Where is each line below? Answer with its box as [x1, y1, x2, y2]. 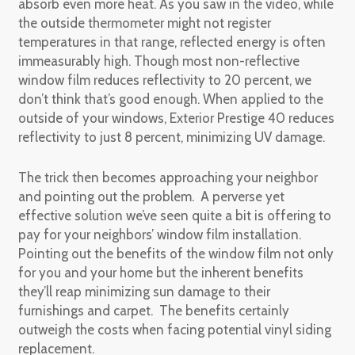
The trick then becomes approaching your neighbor [17, 169, 318, 185]
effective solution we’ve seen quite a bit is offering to [17, 207, 331, 223]
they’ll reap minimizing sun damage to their [17, 283, 270, 300]
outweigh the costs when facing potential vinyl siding [17, 321, 331, 338]
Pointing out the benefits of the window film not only [17, 245, 334, 261]
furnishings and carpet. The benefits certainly [17, 302, 289, 319]
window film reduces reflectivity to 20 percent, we [17, 71, 311, 88]
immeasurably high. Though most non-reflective [17, 52, 300, 69]
